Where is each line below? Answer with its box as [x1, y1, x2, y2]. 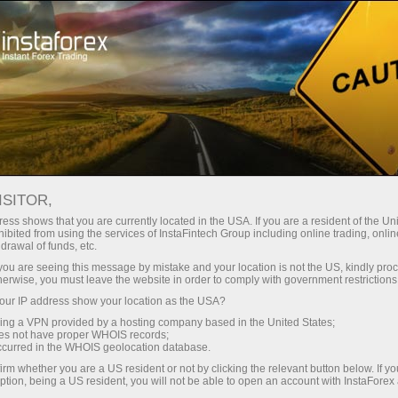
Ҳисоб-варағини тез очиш [19, 15, 168, 33]
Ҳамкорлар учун [219, 78, 319, 98]
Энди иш [4, 60, 58, 79]
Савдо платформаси [246, 15, 368, 33]
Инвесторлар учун [93, 78, 206, 98]
